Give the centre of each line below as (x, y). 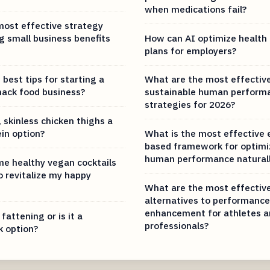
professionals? (177, 225)
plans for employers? (190, 50)
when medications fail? (196, 9)
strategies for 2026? (190, 105)
